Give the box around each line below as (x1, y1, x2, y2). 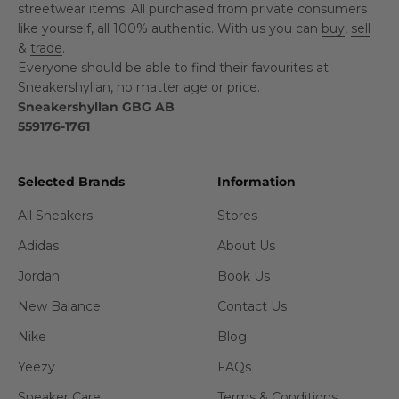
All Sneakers (18, 207, 93, 224)
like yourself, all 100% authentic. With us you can (18, 20, 322, 37)
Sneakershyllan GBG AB (18, 98, 175, 115)
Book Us (217, 267, 270, 284)
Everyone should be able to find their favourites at (18, 59, 329, 76)
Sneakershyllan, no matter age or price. (18, 78, 260, 95)
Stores (217, 207, 257, 224)
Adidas (18, 237, 59, 254)
